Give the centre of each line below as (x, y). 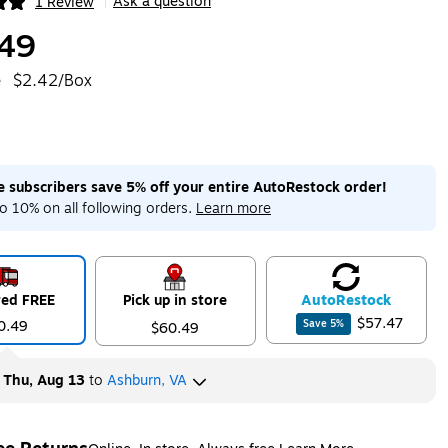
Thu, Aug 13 (43, 380)
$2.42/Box (52, 81)
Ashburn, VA (146, 380)
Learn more (233, 208)
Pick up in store (175, 300)
